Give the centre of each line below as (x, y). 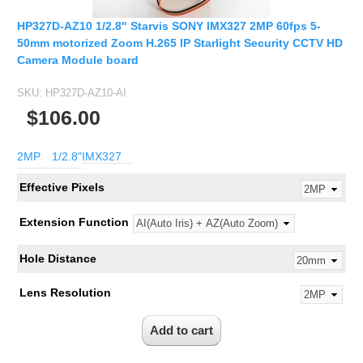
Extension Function (74, 222)
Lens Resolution (65, 292)
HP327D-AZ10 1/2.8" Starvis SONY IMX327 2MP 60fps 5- (169, 26)
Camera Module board (78, 60)
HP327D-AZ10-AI (86, 93)
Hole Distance (58, 258)
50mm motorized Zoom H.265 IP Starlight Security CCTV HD (180, 43)
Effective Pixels (62, 187)
